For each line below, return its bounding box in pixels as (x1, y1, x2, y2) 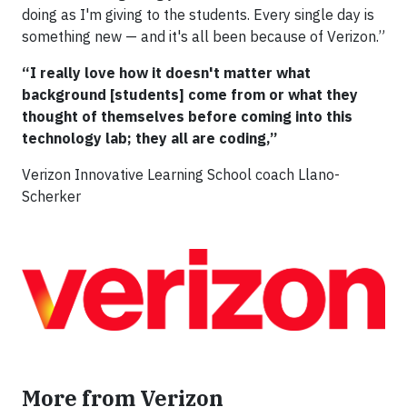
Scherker (22, 187, 81, 206)
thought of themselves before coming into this (22, 107, 352, 126)
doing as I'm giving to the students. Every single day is (22, 5, 374, 25)
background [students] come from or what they (22, 85, 358, 104)
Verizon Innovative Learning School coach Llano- (22, 165, 340, 184)
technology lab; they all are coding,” (22, 129, 277, 148)
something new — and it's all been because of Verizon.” (22, 27, 385, 46)
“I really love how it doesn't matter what (22, 64, 311, 83)
